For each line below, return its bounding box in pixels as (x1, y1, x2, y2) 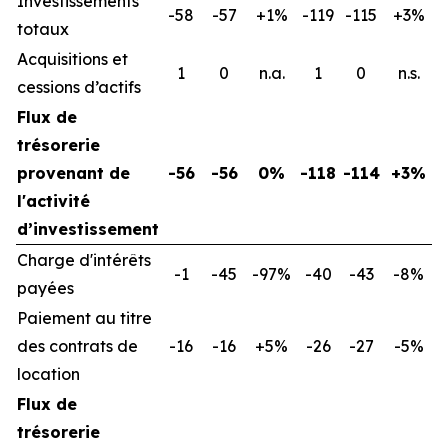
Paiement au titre (17, 308, 152, 329)
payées (17, 278, 74, 299)
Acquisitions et (17, 49, 128, 70)
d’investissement (17, 219, 159, 240)
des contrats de (17, 336, 138, 357)
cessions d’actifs (17, 77, 141, 98)
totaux (17, 19, 69, 40)
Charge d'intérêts (17, 250, 151, 271)
